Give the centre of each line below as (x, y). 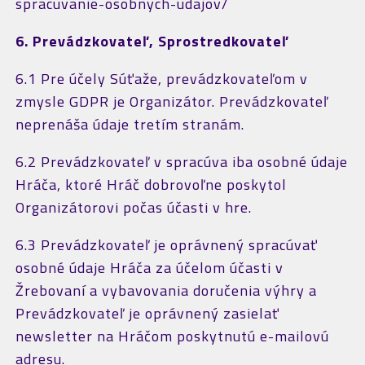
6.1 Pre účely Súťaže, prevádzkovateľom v (161, 79)
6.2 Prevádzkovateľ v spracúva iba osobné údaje (181, 162)
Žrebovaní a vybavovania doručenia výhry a (166, 290)
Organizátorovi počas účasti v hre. (133, 207)
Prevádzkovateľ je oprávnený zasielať (147, 313)
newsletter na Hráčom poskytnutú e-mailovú (172, 336)
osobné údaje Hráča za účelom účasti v (149, 268)
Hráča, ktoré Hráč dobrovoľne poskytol (151, 185)
